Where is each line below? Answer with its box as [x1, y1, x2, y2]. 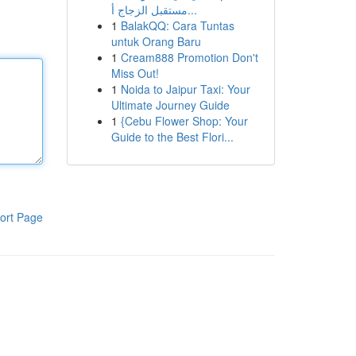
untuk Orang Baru [110, 33, 201, 49]
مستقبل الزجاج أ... [187, 2, 197, 17]
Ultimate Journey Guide [110, 97, 230, 113]
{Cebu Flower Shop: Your [120, 113, 248, 129]
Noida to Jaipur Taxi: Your [120, 81, 250, 97]
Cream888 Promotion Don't [120, 49, 258, 65]
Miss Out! [110, 65, 159, 81]
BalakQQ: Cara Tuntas [120, 17, 234, 33]
